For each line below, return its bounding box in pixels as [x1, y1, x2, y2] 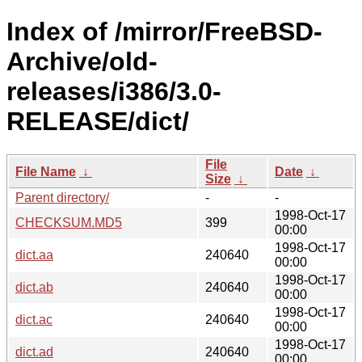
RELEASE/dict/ [6, 107, 189, 137]
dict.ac [15, 312, 53, 326]
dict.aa [15, 247, 53, 262]
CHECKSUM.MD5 [15, 215, 122, 229]
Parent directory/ [15, 190, 109, 204]
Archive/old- [6, 47, 158, 77]
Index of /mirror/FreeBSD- [6, 17, 322, 47]
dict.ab [15, 280, 53, 294]
